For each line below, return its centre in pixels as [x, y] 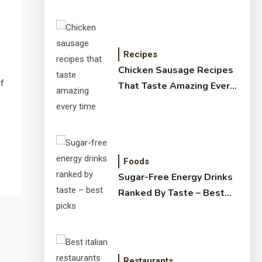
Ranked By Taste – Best [171, 193]
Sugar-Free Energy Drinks [175, 177]
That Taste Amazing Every [176, 86]
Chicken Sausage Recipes [176, 70]
